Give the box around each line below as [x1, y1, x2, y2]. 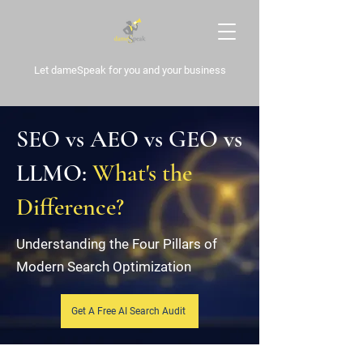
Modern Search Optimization [16, 258, 191, 275]
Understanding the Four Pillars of [16, 236, 217, 252]
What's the [92, 158, 192, 188]
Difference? [16, 192, 124, 222]
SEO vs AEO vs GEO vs [16, 124, 242, 154]
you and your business [123, 64, 226, 76]
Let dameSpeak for [33, 64, 124, 76]
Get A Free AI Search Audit [70, 305, 186, 317]
